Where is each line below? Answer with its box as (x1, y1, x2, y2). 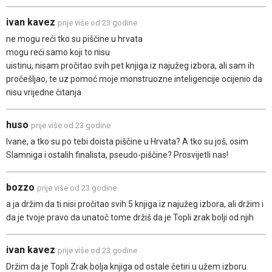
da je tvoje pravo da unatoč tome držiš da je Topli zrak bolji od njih (6, 212, 254, 223)
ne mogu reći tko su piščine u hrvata (6, 34, 143, 44)
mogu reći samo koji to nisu (6, 47, 110, 58)
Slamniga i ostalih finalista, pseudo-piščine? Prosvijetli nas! (6, 150, 228, 160)
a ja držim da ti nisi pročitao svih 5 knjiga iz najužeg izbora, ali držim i (6, 199, 263, 209)
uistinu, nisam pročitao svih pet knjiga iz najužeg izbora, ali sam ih (6, 61, 254, 71)
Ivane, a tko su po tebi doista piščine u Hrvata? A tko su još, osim (6, 137, 248, 147)
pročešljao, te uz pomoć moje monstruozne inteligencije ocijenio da (6, 74, 262, 84)
